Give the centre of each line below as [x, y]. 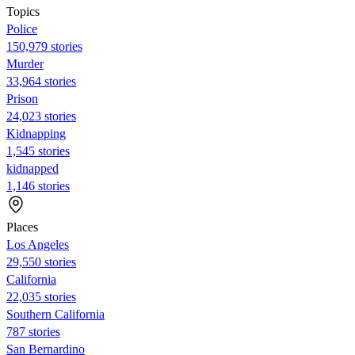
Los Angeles [38, 244]
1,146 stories [38, 185]
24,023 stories [41, 116]
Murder [25, 63]
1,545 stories [38, 151]
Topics [23, 11]
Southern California [55, 314]
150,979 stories [44, 46]
